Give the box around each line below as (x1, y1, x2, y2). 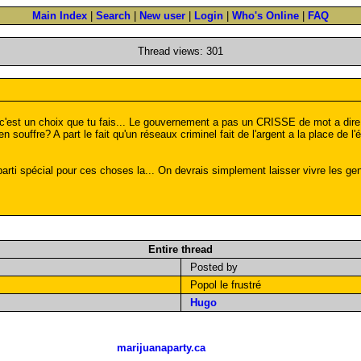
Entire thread (148, 243, 213, 255)
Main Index (32, 10, 87, 22)
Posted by (183, 261, 238, 273)
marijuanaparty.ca (117, 342, 205, 354)
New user (139, 10, 185, 22)
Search (96, 10, 131, 22)
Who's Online (232, 10, 299, 22)
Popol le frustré (183, 279, 261, 291)
